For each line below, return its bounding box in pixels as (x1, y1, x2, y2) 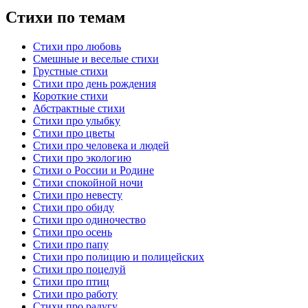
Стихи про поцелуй (33, 263, 126, 275)
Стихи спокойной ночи (33, 176, 143, 188)
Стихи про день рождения (33, 77, 156, 89)
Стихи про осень (33, 225, 112, 238)
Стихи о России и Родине (33, 164, 154, 176)
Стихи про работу (33, 287, 118, 300)
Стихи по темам (5, 8, 125, 26)
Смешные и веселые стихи (33, 52, 159, 65)
